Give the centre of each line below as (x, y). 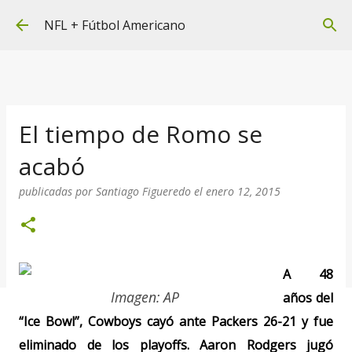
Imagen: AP (145, 297)
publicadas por (57, 191)
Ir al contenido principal (176, 20)
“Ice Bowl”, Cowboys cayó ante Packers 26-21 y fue (176, 321)
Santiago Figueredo (143, 191)
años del (308, 298)
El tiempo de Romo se (141, 134)
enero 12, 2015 (243, 191)
